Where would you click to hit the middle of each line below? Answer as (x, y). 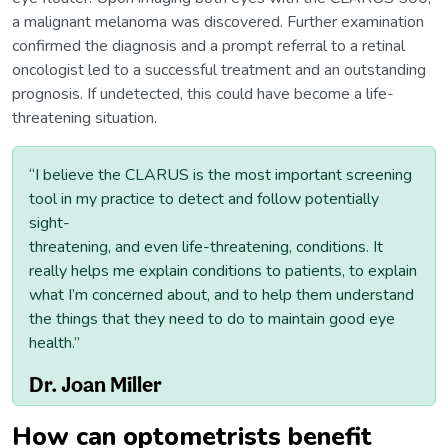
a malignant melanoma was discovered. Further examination (218, 22)
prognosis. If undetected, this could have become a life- (203, 94)
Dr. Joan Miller (95, 384)
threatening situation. (84, 118)
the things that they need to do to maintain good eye (212, 319)
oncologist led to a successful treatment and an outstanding (219, 70)
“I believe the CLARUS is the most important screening (220, 175)
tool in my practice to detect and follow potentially (204, 199)
